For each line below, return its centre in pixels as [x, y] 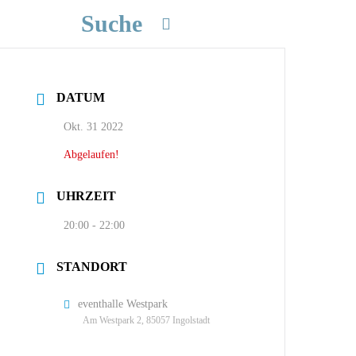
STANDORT [92, 266]
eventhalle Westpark [123, 304]
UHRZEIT [87, 195]
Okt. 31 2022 [94, 126]
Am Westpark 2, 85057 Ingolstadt [147, 320]
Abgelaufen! [92, 154]
